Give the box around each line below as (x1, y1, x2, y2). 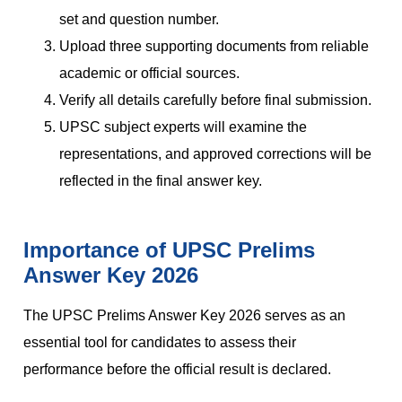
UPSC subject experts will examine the (59, 119, 307, 135)
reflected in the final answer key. (59, 173, 262, 189)
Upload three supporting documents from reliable (59, 39, 369, 55)
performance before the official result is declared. (23, 362, 331, 378)
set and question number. (59, 12, 219, 28)
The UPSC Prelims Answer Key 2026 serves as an (23, 308, 345, 324)
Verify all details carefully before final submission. (59, 92, 371, 109)
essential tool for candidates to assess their (23, 335, 296, 351)
